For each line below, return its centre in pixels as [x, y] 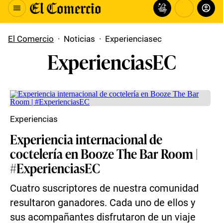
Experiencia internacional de [86, 139]
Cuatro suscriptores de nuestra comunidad [104, 188]
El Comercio [31, 39]
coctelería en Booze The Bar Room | [104, 153]
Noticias [79, 39]
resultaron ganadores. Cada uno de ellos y [103, 203]
